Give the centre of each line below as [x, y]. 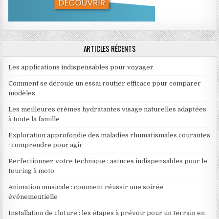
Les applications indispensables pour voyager [81, 67]
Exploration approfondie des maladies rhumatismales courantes [109, 135]
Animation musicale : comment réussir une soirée [86, 187]
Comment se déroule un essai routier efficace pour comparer [105, 83]
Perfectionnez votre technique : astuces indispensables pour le [108, 161]
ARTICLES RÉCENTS [109, 48]
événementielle [33, 197]
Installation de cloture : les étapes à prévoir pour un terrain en [107, 213]
